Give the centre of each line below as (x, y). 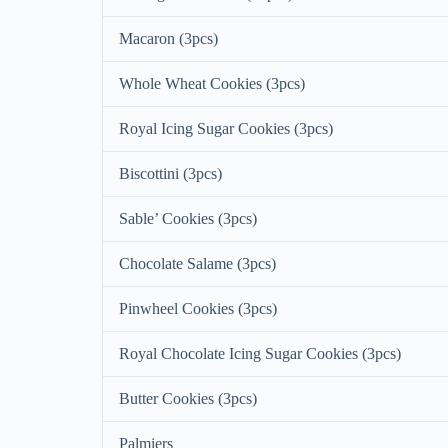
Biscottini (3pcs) (170, 174)
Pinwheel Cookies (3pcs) (198, 309)
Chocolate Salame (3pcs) (197, 264)
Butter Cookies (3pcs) (188, 399)
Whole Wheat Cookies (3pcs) (212, 84)
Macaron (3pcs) (168, 39)
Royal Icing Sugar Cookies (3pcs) (226, 129)
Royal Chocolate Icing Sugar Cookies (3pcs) (260, 354)
